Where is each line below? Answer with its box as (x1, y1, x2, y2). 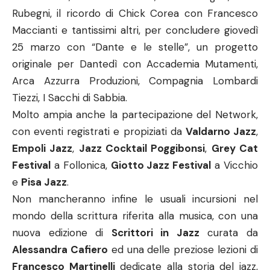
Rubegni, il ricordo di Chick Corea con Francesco (12, 7, 258, 20)
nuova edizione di (12, 226, 111, 239)
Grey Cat (211, 142, 259, 155)
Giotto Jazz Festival (110, 159, 212, 172)
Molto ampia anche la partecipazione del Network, (12, 108, 258, 121)
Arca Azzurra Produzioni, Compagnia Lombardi (12, 74, 258, 87)
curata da (199, 226, 259, 239)
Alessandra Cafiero (12, 243, 108, 256)
